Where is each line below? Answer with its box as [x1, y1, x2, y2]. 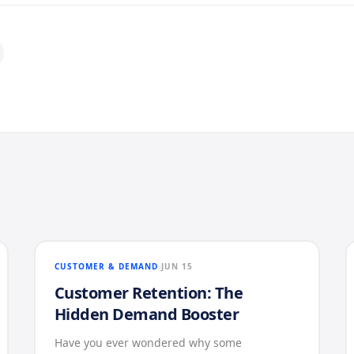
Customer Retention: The [54, 282, 243, 303]
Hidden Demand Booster [54, 303, 239, 325]
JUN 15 [160, 261, 193, 272]
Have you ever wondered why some [54, 335, 242, 350]
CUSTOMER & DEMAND [54, 261, 158, 272]
